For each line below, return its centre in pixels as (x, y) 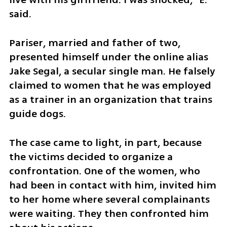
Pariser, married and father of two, (94, 43)
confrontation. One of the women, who (104, 171)
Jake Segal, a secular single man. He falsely (112, 71)
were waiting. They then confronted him (109, 213)
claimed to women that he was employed (110, 85)
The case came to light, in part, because (105, 142)
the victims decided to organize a (91, 157)
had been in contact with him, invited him (112, 185)
